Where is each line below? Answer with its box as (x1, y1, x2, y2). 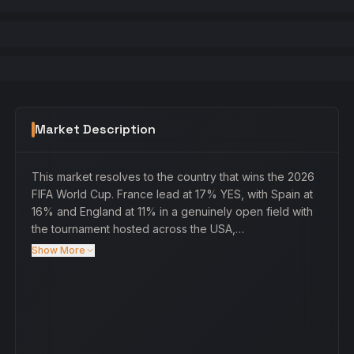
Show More (31, 244, 85, 256)
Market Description (34, 121, 156, 137)
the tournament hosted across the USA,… (31, 222, 244, 235)
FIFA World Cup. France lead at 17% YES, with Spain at (31, 187, 313, 201)
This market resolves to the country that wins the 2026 (31, 170, 314, 183)
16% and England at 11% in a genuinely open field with (31, 205, 313, 218)
